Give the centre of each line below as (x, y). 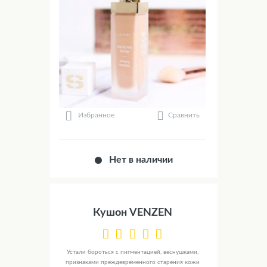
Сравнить (184, 115)
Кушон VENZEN (132, 213)
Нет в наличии (141, 160)
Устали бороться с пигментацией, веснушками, (132, 252)
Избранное (97, 115)
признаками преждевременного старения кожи (132, 262)
